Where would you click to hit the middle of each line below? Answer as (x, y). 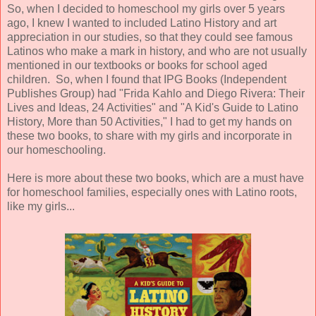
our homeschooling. (56, 150)
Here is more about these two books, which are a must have (156, 178)
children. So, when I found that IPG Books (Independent (147, 79)
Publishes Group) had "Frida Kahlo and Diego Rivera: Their (156, 93)
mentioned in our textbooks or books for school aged (137, 65)
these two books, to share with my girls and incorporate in (150, 135)
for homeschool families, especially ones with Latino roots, (152, 192)
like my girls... (41, 206)
